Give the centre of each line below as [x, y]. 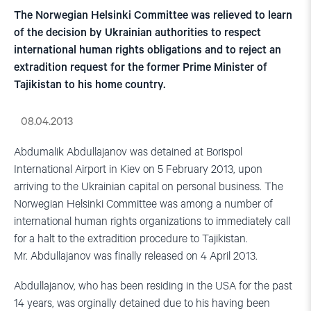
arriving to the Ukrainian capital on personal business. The [149, 187]
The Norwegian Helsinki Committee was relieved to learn [153, 16]
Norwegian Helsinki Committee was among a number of [143, 204]
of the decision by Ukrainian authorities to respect [137, 33]
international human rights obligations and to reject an [148, 50]
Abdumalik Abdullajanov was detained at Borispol [128, 152]
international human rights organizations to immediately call [152, 222]
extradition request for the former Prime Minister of [141, 68]
